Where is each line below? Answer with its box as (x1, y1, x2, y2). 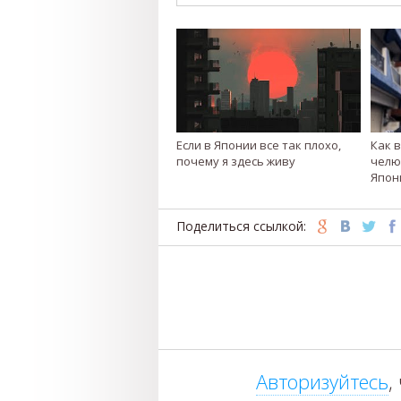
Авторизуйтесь (256, 368, 388, 395)
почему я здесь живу (176, 152, 295, 169)
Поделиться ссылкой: (176, 218, 306, 235)
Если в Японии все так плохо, (176, 136, 341, 153)
